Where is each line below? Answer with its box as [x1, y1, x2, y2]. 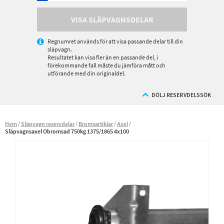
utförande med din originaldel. [47, 69, 125, 77]
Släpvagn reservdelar [21, 120, 74, 127]
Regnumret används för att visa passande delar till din [47, 37, 183, 45]
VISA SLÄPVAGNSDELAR [70, 14, 153, 24]
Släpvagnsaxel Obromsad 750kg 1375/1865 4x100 [5, 127, 129, 135]
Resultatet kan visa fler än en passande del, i [47, 53, 158, 61]
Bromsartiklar [78, 120, 113, 127]
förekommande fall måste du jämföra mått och [47, 61, 165, 69]
